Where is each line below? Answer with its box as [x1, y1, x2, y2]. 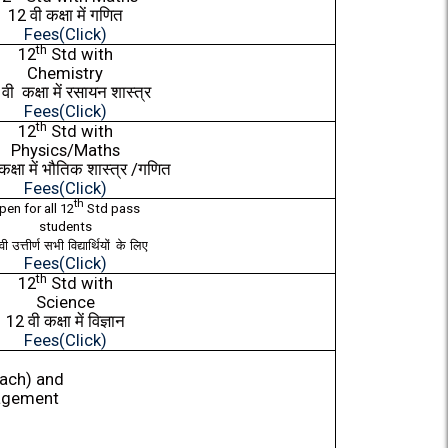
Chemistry [27, 64, 103, 83]
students [38, 219, 92, 234]
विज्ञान [87, 312, 125, 331]
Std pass [84, 201, 140, 216]
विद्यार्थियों [68, 238, 110, 253]
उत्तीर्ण [12, 238, 40, 253]
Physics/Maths [10, 141, 120, 160]
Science [35, 293, 95, 312]
